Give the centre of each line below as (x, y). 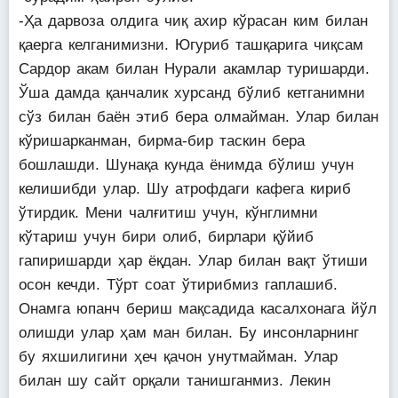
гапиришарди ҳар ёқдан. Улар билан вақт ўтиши (193, 261)
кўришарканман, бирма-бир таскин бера (162, 141)
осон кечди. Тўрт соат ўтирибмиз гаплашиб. (178, 285)
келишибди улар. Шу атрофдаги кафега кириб (185, 189)
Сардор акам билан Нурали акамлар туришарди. (194, 69)
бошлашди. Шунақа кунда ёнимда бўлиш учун (186, 165)
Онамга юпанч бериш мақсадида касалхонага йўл (198, 309)
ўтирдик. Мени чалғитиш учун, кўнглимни (168, 213)
